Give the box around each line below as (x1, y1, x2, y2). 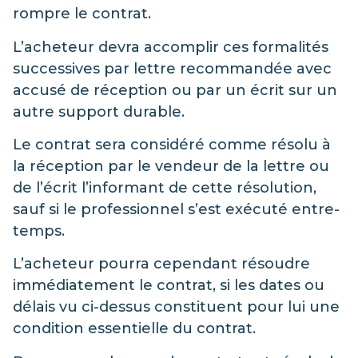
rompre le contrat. (13, 5, 151, 23)
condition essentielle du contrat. (13, 320, 256, 338)
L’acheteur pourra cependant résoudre (13, 255, 310, 273)
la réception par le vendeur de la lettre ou (13, 157, 329, 175)
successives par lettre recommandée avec (13, 59, 332, 78)
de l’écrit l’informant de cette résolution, (13, 179, 316, 197)
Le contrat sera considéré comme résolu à (13, 136, 331, 153)
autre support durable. (13, 102, 185, 121)
